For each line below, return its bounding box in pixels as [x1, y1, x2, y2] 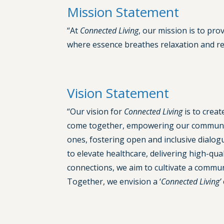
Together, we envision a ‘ [67, 176, 161, 187]
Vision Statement [67, 84, 169, 102]
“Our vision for [67, 106, 124, 117]
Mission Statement [67, 3, 179, 21]
